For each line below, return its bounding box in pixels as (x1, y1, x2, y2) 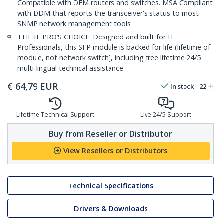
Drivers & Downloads (74, 203, 147, 213)
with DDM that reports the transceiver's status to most (17, 8, 199, 18)
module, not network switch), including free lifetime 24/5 (17, 53, 201, 63)
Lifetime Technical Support (16, 110, 94, 119)
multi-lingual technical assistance (17, 63, 123, 73)
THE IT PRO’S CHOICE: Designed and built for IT (17, 32, 175, 42)
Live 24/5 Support (140, 110, 191, 119)
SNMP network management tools (17, 19, 131, 29)
